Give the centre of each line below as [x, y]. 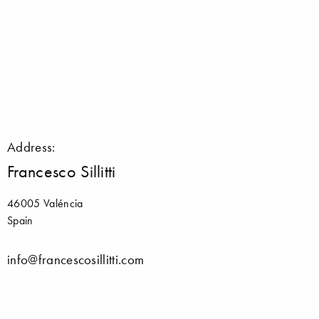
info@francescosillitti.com [76, 259]
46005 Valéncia [45, 203]
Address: [31, 147]
